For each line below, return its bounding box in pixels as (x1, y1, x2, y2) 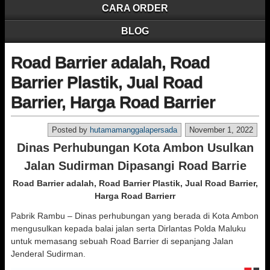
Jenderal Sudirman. (11, 249, 86, 259)
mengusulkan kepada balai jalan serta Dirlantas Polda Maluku (11, 224, 246, 233)
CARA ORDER (102, 3, 168, 13)
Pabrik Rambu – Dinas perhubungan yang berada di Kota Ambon (11, 211, 259, 221)
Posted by (52, 125, 90, 134)
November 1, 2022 (189, 125, 253, 134)
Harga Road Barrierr (95, 191, 175, 201)
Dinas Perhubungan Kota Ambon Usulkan (16, 141, 254, 154)
